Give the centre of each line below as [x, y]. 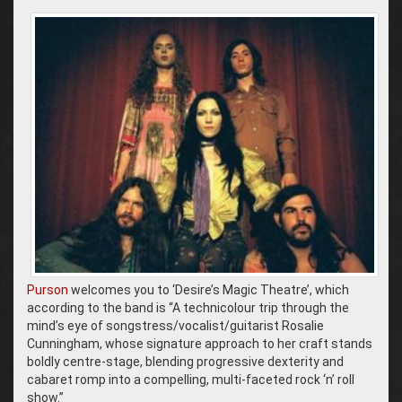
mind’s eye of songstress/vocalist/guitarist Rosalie [175, 325]
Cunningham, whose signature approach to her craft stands [200, 343]
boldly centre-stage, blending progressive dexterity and [185, 361]
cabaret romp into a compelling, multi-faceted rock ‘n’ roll [191, 379]
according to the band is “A [104, 307]
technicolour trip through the [265, 307]
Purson [48, 289]
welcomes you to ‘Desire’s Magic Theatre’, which [209, 289]
